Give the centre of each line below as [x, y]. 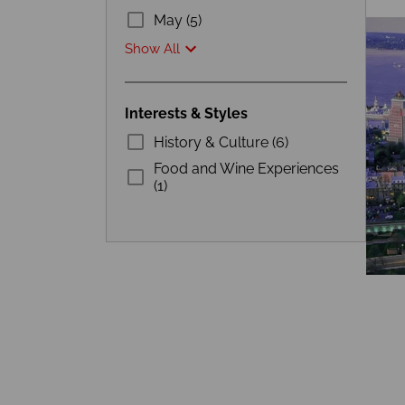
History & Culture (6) [221, 142]
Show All [152, 49]
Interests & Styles [186, 113]
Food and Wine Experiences [246, 169]
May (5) [178, 20]
